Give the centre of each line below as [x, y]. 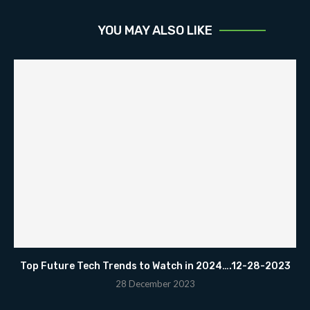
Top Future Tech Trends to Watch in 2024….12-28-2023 [155, 266]
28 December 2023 [155, 283]
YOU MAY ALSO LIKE [155, 30]
